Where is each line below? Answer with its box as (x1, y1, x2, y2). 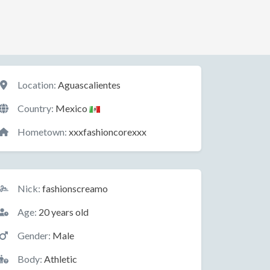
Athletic (42, 253, 77, 265)
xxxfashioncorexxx (67, 126, 146, 137)
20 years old (37, 206, 89, 218)
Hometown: (17, 126, 67, 137)
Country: (17, 102, 54, 114)
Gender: (17, 230, 51, 241)
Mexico (54, 102, 89, 114)
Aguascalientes (56, 79, 121, 90)
